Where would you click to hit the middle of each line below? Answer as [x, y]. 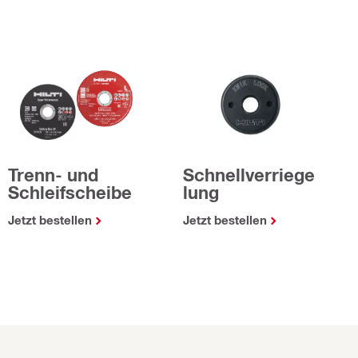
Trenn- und [53, 175]
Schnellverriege [249, 175]
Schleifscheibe [70, 192]
